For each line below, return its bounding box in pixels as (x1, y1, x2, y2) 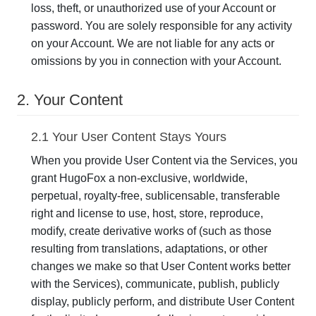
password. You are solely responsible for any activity (31, 20, 292, 32)
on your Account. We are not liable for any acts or (31, 37, 274, 49)
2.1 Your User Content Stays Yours (31, 130, 226, 144)
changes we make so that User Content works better (31, 260, 291, 272)
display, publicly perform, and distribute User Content (31, 296, 294, 308)
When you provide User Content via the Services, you (31, 154, 298, 166)
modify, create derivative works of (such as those (31, 225, 272, 237)
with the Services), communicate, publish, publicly (31, 278, 279, 290)
